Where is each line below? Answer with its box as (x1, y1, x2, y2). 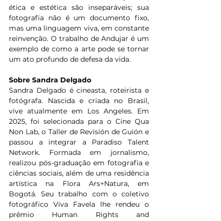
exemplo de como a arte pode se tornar (9, 44, 149, 54)
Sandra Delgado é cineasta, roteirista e (9, 86, 149, 95)
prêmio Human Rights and (9, 210, 149, 220)
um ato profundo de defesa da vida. (9, 55, 131, 64)
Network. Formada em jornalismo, (9, 148, 149, 157)
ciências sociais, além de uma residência (9, 169, 149, 178)
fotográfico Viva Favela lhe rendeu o (9, 200, 149, 209)
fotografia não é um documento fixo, (9, 13, 149, 23)
